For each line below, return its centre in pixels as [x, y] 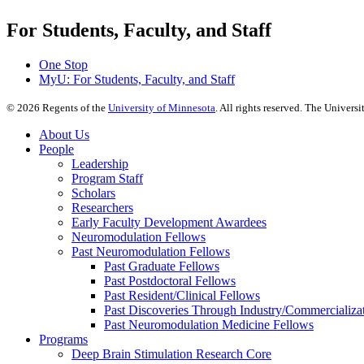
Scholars [93, 193]
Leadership [100, 164]
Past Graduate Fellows [162, 266]
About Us [64, 135]
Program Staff [107, 179]
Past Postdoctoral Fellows [170, 281]
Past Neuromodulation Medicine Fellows [209, 325]
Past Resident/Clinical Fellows [182, 296]
